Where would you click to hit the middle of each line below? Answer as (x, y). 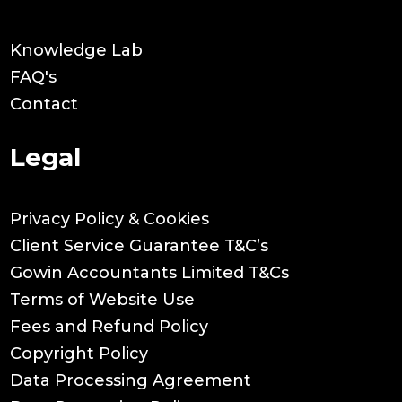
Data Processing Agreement (131, 381)
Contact (44, 105)
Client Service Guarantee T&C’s (140, 246)
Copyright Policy (79, 354)
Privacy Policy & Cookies (110, 219)
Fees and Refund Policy (109, 327)
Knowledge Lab (77, 51)
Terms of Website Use (103, 300)
